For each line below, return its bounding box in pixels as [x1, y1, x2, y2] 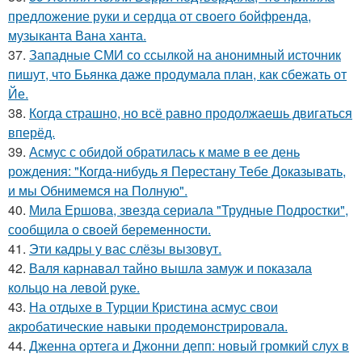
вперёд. [8, 123, 55, 142]
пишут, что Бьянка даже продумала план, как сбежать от [8, 65, 347, 84]
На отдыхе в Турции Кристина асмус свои [29, 297, 278, 317]
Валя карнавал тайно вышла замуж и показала [29, 259, 312, 278]
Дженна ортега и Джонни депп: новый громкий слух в [29, 336, 349, 356]
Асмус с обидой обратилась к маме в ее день [29, 142, 300, 162]
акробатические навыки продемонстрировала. [8, 317, 288, 336]
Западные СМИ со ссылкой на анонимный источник [29, 45, 341, 65]
